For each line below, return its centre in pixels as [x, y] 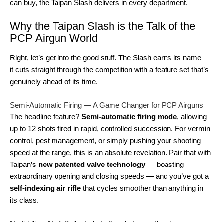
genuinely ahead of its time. [54, 82]
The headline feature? [46, 117]
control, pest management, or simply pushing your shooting [105, 140]
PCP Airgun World [54, 38]
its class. [24, 200]
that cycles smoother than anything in [142, 188]
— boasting [165, 164]
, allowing [192, 117]
